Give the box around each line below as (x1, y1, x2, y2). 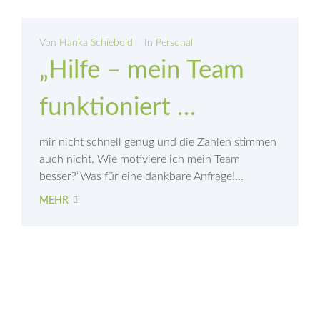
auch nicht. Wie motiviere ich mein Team (39, 154, 240, 166)
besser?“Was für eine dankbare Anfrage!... (39, 171, 244, 183)
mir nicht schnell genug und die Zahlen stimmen (39, 136, 276, 149)
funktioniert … (39, 95, 196, 121)
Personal (156, 38, 193, 49)
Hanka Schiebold (59, 38, 133, 49)
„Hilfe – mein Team (39, 58, 244, 84)
